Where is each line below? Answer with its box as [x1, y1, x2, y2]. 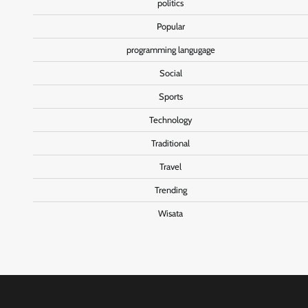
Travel [159, 161, 181, 172]
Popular [156, 21, 185, 32]
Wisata [158, 208, 183, 219]
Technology [148, 114, 192, 125]
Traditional [151, 137, 190, 148]
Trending [154, 184, 187, 195]
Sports [158, 91, 183, 102]
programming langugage [126, 44, 215, 55]
